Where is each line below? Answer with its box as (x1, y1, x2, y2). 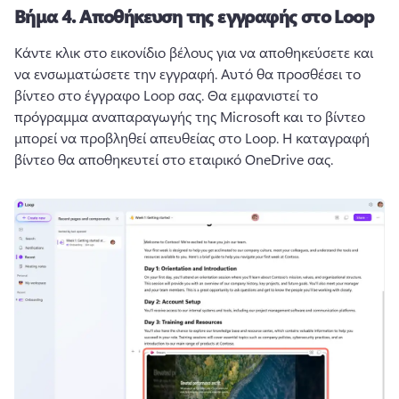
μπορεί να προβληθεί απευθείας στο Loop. (14, 127, 282, 147)
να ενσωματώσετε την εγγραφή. (14, 63, 221, 83)
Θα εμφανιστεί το (208, 85, 318, 104)
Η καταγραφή (282, 127, 370, 147)
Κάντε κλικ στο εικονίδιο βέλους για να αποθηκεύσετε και (14, 42, 373, 61)
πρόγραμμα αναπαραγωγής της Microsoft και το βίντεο (14, 106, 365, 126)
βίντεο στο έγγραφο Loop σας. (14, 85, 208, 104)
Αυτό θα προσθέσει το (221, 63, 361, 83)
